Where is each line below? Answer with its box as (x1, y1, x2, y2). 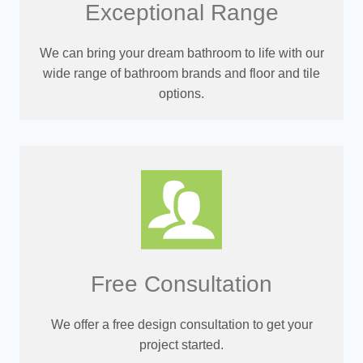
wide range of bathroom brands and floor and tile (43, 66, 320, 80)
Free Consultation (91, 271, 272, 297)
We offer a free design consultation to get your (50, 318, 313, 332)
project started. (139, 338, 224, 352)
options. (159, 86, 204, 100)
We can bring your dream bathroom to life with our (39, 45, 324, 60)
